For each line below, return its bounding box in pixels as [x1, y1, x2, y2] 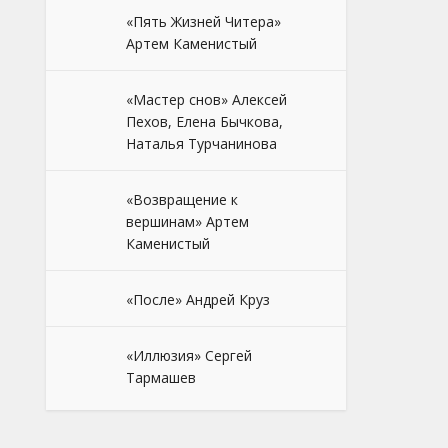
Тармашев [126, 368, 196, 387]
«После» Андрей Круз [126, 290, 270, 309]
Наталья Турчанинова [126, 134, 277, 153]
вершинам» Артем [126, 212, 249, 231]
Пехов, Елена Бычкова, [126, 112, 283, 131]
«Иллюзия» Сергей [126, 346, 252, 365]
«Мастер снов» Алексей [126, 90, 287, 109]
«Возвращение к [126, 190, 238, 209]
